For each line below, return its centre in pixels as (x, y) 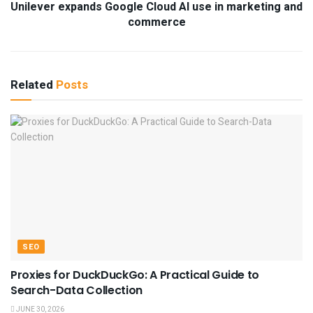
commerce (156, 22)
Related (32, 85)
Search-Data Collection (77, 290)
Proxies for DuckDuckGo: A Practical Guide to (135, 275)
